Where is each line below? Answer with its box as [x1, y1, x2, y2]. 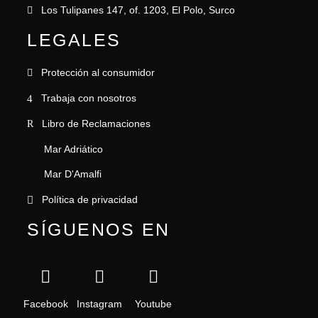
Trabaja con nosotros [41, 92, 136, 104]
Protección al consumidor [41, 67, 155, 79]
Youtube [135, 298, 172, 310]
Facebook [23, 298, 68, 310]
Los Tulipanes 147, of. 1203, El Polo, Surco [41, 4, 235, 16]
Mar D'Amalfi [44, 168, 102, 180]
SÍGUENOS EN [27, 219, 170, 240]
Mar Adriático [44, 143, 103, 155]
